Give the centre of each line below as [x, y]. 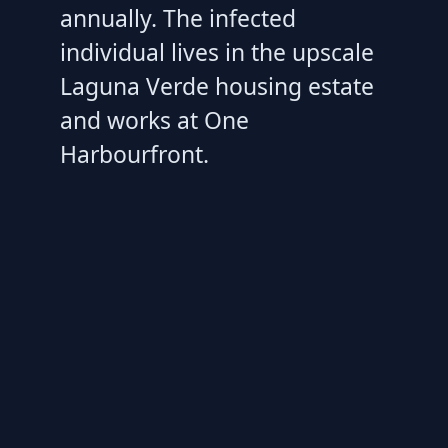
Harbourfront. [134, 153]
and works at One [154, 119]
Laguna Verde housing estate [217, 85]
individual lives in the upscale [217, 51]
